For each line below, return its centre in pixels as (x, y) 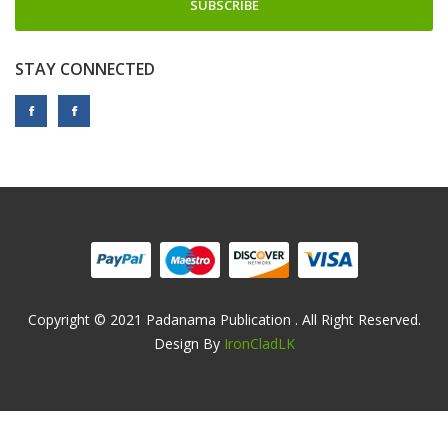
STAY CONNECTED (85, 68)
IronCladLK (259, 343)
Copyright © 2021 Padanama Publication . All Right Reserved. (224, 319)
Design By (188, 343)
